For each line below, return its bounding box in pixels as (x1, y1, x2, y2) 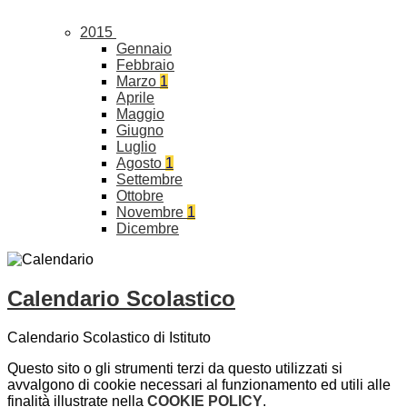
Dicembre (116, 221, 179, 237)
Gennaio (116, 41, 172, 57)
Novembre (116, 204, 187, 221)
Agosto (116, 155, 165, 172)
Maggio (116, 106, 164, 123)
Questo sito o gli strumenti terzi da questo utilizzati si (7, 360, 342, 376)
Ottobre (116, 188, 164, 204)
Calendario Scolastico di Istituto (7, 329, 211, 345)
